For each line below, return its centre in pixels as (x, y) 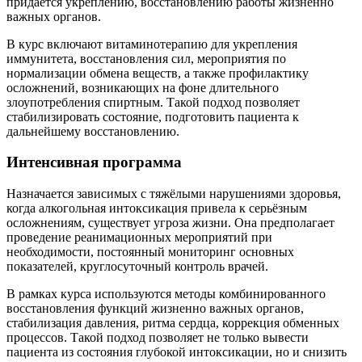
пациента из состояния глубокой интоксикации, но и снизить (177, 352)
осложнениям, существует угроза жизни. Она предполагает (170, 223)
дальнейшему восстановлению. (93, 131)
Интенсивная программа (94, 162)
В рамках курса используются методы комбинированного (166, 294)
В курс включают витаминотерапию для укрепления (152, 44)
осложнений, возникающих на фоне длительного (143, 87)
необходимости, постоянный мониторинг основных (150, 252)
